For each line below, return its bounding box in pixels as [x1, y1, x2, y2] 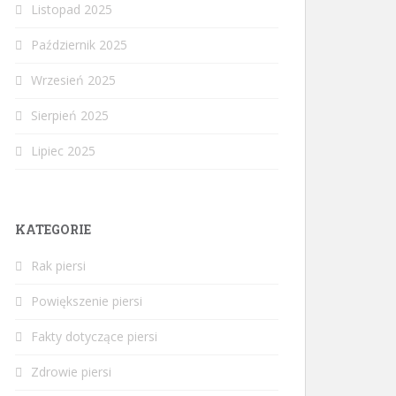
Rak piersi [31, 257, 86, 274]
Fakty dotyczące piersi [31, 328, 157, 345]
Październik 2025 [31, 36, 127, 53]
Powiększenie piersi [31, 293, 142, 309]
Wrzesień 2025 [31, 72, 116, 88]
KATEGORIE [15, 221, 91, 238]
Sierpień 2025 [31, 107, 109, 124]
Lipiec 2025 [31, 142, 95, 159]
